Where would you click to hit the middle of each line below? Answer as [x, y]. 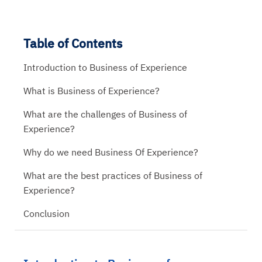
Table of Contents [73, 43]
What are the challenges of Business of [105, 114]
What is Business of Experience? [92, 91]
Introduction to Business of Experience [105, 67]
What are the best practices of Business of [113, 175]
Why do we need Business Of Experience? [111, 152]
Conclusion [46, 213]
